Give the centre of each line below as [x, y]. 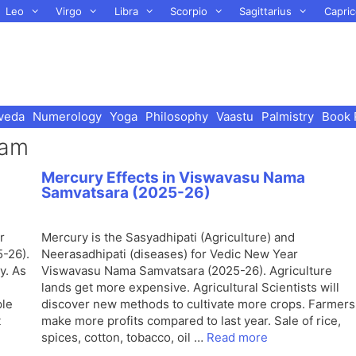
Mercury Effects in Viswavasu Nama [173, 178]
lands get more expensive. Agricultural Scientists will [190, 287]
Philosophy [177, 116]
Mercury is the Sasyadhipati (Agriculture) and [168, 237]
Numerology [68, 116]
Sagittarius [266, 11]
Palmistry [288, 116]
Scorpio [188, 11]
